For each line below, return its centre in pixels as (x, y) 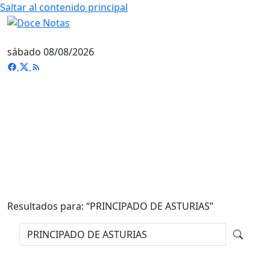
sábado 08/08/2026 (51, 52)
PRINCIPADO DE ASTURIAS (150, 206)
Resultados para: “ (49, 206)
